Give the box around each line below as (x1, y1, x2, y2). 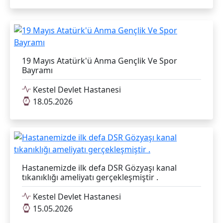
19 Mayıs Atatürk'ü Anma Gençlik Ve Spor (22, 55, 177, 66)
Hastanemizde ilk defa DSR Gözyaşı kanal (22, 162, 177, 173)
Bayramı (22, 64, 53, 76)
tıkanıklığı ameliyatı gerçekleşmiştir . (22, 171, 158, 183)
